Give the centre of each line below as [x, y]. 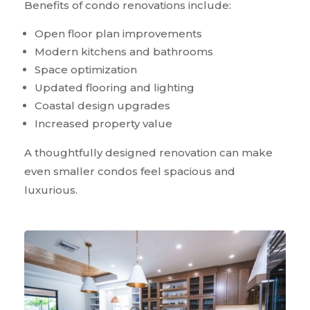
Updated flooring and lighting [115, 88]
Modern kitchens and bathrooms [124, 52]
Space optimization [86, 70]
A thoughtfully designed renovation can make [148, 153]
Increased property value [103, 124]
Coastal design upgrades [102, 106]
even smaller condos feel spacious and [130, 172]
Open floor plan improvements [118, 34]
